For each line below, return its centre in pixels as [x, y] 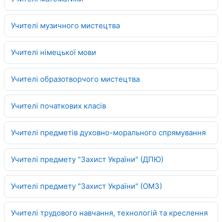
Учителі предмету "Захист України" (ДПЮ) [87, 159]
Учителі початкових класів [58, 106]
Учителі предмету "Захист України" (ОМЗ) [86, 186]
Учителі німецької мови [54, 52]
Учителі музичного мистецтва [65, 25]
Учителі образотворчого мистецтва [75, 79]
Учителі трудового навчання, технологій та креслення [109, 213]
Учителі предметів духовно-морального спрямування [108, 132]
